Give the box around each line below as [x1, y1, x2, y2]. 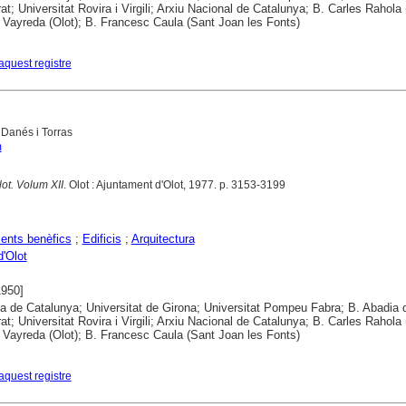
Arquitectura [130, 231, 195, 246]
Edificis [82, 231, 121, 246]
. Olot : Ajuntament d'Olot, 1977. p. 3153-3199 [63, 178, 285, 191]
